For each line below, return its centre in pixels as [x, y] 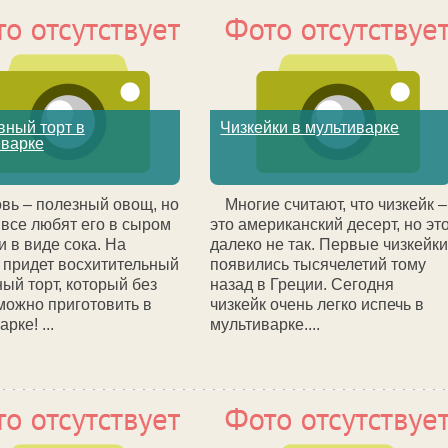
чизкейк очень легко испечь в [317, 304]
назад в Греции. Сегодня [302, 284]
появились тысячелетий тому [318, 264]
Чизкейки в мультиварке [310, 127]
